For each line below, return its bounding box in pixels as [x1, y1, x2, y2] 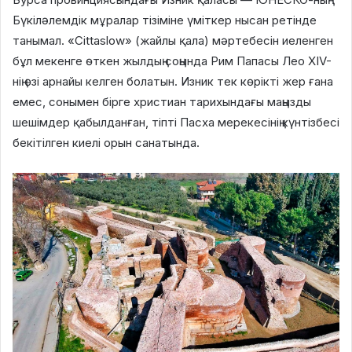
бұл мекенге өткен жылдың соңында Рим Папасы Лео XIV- [13, 53, 332, 68]
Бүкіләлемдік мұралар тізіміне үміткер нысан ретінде [13, 13, 317, 27]
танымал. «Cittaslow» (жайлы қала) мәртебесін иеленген [13, 33, 333, 48]
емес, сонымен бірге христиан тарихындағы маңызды [13, 94, 311, 109]
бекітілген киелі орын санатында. [13, 135, 200, 150]
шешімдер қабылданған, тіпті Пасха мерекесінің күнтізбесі [13, 115, 339, 130]
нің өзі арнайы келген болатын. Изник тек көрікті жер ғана [13, 74, 333, 89]
